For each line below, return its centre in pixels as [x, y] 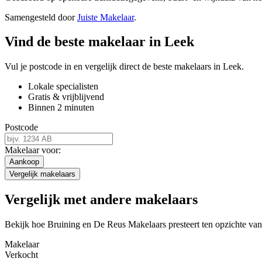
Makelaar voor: [33, 150]
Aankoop [24, 162]
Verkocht [21, 255]
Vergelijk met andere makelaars [101, 200]
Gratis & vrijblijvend [66, 97]
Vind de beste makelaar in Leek [99, 42]
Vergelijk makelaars [42, 174]
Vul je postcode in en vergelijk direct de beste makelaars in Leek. [124, 67]
